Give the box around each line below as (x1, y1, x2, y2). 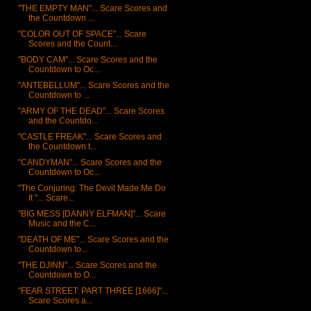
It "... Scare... (28, 193, 74, 203)
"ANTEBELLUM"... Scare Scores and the (17, 81, 169, 91)
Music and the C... (28, 219, 96, 229)
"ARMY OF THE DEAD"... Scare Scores (17, 106, 165, 117)
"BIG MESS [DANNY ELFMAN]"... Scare (17, 209, 166, 219)
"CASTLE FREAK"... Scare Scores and (17, 132, 162, 142)
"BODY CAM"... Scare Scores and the (17, 55, 158, 65)
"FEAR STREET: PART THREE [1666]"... (17, 286, 168, 296)
